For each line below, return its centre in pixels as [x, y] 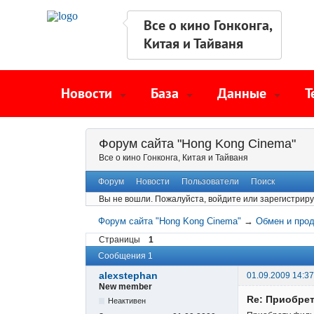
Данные [242, 93]
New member [125, 287]
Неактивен [127, 301]
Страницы [120, 239]
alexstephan [128, 276]
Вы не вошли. [126, 199]
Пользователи [210, 182]
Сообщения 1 [125, 256]
